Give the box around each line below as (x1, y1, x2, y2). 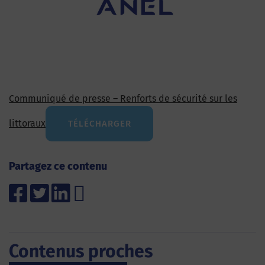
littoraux (9, 117, 46, 129)
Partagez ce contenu (9, 160, 107, 173)
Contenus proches (9, 241, 153, 263)
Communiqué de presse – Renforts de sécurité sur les (9, 93, 237, 105)
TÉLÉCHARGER (67, 118, 131, 129)
